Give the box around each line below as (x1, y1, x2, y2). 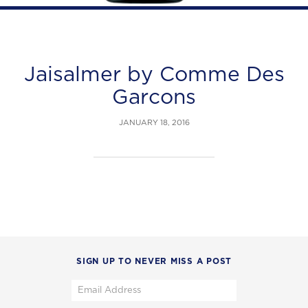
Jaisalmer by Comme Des (23, 65, 285, 85)
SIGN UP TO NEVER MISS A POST (76, 257, 232, 265)
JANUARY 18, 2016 (118, 119, 190, 126)
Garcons (112, 87, 196, 107)
